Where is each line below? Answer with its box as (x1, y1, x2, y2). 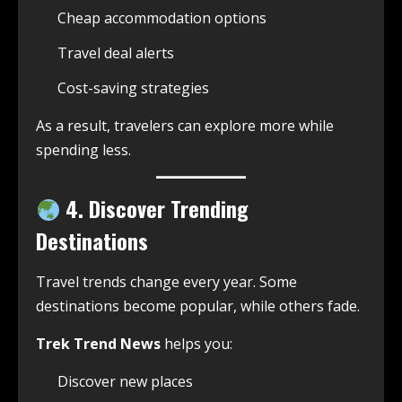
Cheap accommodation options (57, 8, 267, 29)
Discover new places (57, 371, 193, 392)
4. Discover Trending (60, 192, 249, 225)
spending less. (36, 140, 131, 161)
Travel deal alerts (57, 43, 174, 64)
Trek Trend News (36, 334, 161, 354)
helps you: (161, 334, 232, 354)
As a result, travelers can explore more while (36, 116, 334, 136)
